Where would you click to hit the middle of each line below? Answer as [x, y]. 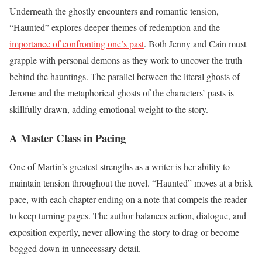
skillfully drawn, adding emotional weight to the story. [109, 109]
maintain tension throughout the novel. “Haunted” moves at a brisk [131, 182]
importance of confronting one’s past [77, 44]
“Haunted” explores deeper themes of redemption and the [115, 27]
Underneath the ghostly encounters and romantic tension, [114, 11]
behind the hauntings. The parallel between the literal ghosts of [125, 77]
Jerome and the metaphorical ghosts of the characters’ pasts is [122, 93]
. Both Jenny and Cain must [195, 44]
